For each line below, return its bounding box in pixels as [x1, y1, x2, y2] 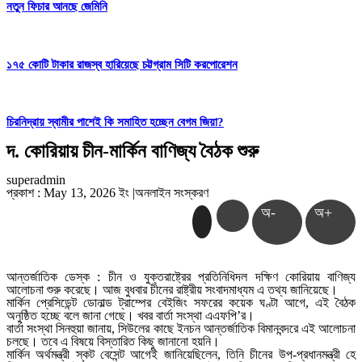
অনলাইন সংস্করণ [135, 186, 208, 200]
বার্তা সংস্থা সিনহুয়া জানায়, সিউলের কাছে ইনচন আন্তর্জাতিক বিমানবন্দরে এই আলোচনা [6, 322, 356, 336]
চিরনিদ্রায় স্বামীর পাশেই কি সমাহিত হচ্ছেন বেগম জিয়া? [6, 116, 224, 129]
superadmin [6, 173, 65, 187]
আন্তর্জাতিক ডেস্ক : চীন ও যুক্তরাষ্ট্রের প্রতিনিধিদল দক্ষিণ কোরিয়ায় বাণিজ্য [6, 270, 356, 284]
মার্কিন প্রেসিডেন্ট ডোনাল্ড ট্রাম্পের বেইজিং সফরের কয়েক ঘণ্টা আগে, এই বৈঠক [6, 296, 356, 310]
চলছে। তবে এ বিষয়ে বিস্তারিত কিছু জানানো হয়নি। [6, 335, 220, 349]
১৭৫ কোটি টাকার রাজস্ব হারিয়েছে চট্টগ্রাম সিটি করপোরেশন [6, 57, 238, 71]
